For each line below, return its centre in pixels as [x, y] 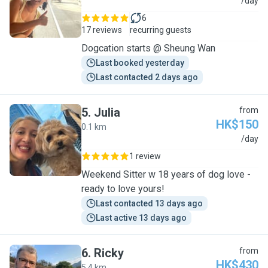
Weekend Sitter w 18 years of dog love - [166, 174]
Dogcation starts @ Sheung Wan [148, 48]
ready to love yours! [123, 189]
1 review [145, 156]
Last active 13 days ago [141, 218]
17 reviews [102, 30]
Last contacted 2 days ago [147, 77]
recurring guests [161, 30]
